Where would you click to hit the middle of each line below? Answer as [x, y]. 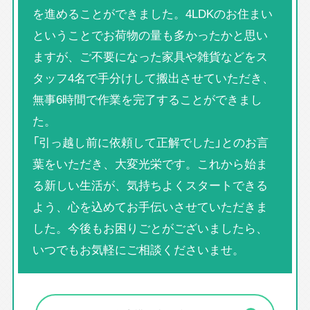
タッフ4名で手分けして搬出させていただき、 [153, 78]
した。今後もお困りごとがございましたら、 [150, 228]
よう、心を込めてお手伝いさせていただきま [150, 207]
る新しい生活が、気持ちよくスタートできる [150, 185]
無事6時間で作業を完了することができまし [147, 99]
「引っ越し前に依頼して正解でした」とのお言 [150, 142]
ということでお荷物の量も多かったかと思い [150, 35]
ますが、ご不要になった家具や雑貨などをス [150, 56]
